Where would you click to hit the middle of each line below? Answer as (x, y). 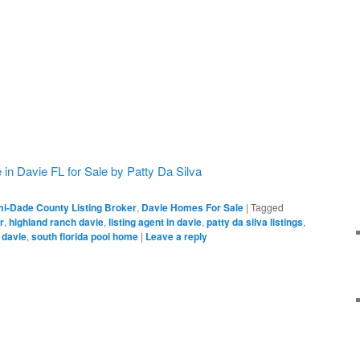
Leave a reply (176, 237)
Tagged (267, 207)
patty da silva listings (255, 222)
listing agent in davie (155, 222)
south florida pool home (85, 237)
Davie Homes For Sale (192, 208)
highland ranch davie (56, 222)
